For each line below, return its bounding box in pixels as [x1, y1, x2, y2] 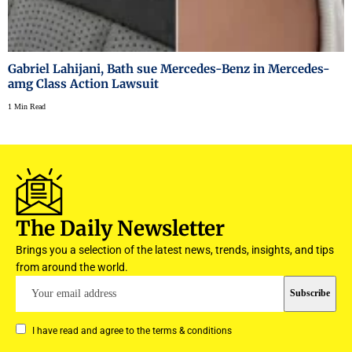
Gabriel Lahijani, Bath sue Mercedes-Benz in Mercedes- [8, 60, 330, 76]
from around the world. [16, 260, 128, 273]
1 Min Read [8, 101, 46, 111]
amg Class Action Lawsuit [8, 75, 159, 91]
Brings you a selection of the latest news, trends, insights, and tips [16, 243, 334, 256]
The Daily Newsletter [16, 214, 225, 241]
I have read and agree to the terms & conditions [31, 324, 232, 336]
